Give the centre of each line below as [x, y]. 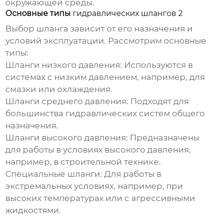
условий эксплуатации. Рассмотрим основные [106, 41]
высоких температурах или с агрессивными [101, 198]
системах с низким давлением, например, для [105, 77]
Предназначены [164, 138]
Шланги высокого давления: [67, 138]
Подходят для [159, 101]
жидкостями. [33, 210]
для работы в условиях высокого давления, [98, 150]
